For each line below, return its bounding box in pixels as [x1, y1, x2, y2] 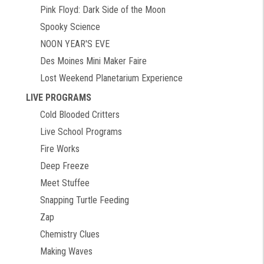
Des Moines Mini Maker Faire [40, 55, 147, 67]
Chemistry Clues [40, 228, 100, 240]
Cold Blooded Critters [40, 108, 120, 120]
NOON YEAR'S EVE [40, 38, 110, 49]
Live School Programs [40, 126, 122, 137]
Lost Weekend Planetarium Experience [40, 72, 183, 84]
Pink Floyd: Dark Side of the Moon [40, 4, 166, 15]
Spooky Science [40, 21, 100, 32]
